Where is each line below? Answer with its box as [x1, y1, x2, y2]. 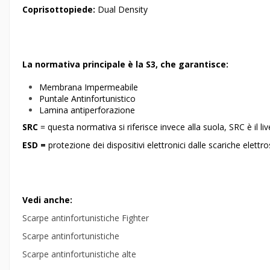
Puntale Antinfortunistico [39, 93, 136, 105]
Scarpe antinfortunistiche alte [22, 248, 136, 260]
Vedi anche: [22, 193, 72, 206]
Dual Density [98, 4, 148, 16]
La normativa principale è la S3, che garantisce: [22, 58, 228, 70]
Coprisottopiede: [22, 4, 98, 16]
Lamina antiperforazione [39, 104, 135, 116]
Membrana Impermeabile [39, 81, 138, 93]
